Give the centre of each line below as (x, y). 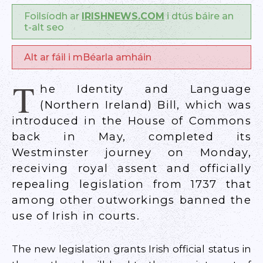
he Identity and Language (146, 89)
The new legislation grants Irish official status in (131, 249)
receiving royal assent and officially (131, 168)
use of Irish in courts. (76, 216)
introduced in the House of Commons (131, 121)
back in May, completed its (131, 136)
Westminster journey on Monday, (131, 152)
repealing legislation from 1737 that (131, 184)
